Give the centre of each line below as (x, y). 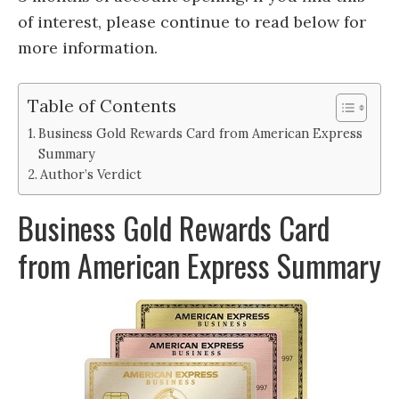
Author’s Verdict (90, 175)
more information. (88, 48)
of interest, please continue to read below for (192, 22)
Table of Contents (102, 106)
